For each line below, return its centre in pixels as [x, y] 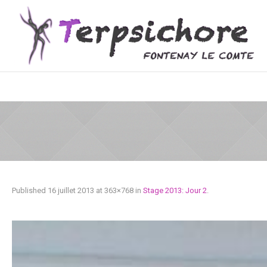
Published [30, 190]
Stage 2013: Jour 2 [175, 190]
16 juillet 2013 [71, 190]
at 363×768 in [119, 190]
